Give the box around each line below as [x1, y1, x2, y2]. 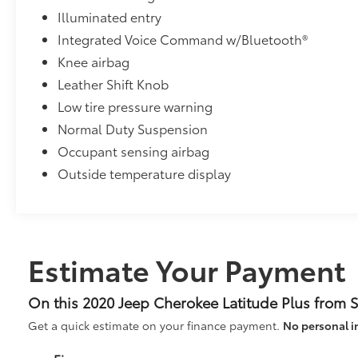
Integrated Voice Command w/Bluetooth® [58, 29, 308, 48]
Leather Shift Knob [58, 74, 169, 93]
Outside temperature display [58, 163, 232, 182]
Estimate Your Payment [28, 248, 345, 289]
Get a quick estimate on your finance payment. [28, 316, 283, 333]
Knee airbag [58, 51, 130, 70]
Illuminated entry [58, 6, 162, 26]
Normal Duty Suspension [58, 118, 209, 137]
